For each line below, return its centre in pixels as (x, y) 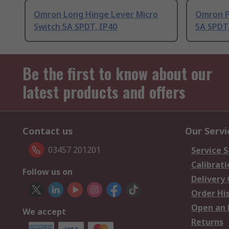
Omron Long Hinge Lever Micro (96, 15)
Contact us (48, 131)
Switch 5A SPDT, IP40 (75, 27)
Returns (207, 222)
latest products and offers (104, 92)
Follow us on (48, 172)
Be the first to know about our (117, 74)
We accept (44, 212)
